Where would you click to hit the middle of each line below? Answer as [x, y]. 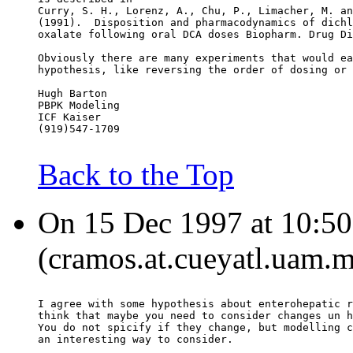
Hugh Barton [72, 94]
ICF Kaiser [69, 117]
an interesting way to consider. [136, 340]
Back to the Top [136, 175]
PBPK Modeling [79, 106]
